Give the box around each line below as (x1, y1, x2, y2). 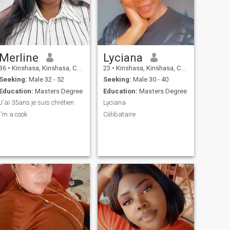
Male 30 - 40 (131, 75, 168, 84)
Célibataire (103, 110, 136, 118)
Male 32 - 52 (27, 75, 64, 84)
